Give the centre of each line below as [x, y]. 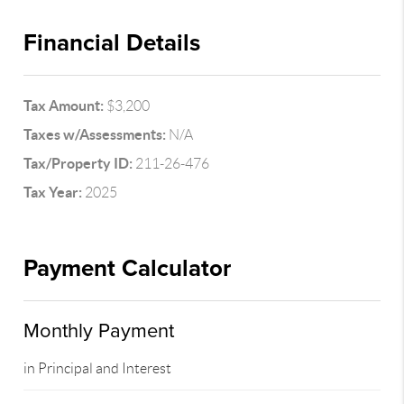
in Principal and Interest [98, 368]
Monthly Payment [99, 331]
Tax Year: [53, 192]
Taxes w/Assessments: [95, 134]
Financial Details [112, 43]
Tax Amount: [64, 106]
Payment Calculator [128, 268]
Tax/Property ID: [78, 163]
